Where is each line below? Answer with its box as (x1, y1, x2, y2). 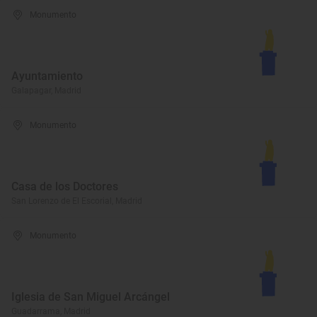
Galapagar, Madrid (11, 86, 81, 96)
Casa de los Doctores (11, 180, 118, 193)
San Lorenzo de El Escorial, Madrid (11, 196, 142, 206)
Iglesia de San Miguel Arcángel (11, 290, 170, 304)
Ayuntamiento (11, 69, 83, 83)
